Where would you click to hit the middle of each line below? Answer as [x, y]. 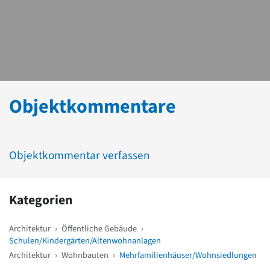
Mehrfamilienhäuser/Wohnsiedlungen [188, 256]
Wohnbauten [85, 256]
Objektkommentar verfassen [80, 156]
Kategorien [41, 201]
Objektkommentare [93, 107]
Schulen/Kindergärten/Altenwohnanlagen [85, 241]
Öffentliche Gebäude [99, 229]
